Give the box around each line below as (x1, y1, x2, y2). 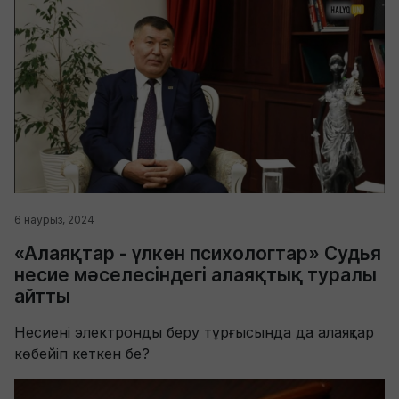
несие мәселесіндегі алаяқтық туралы (14, 263, 377, 286)
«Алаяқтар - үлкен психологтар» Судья (14, 241, 381, 265)
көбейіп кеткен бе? (14, 344, 150, 362)
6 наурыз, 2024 (14, 212, 94, 226)
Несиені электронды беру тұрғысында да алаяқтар (14, 322, 374, 341)
